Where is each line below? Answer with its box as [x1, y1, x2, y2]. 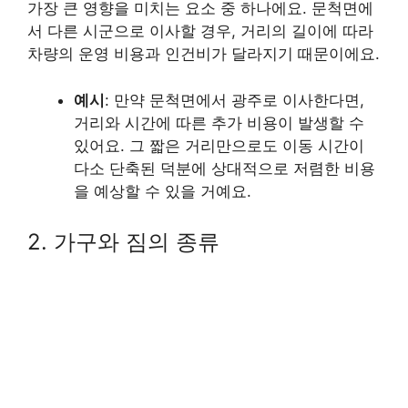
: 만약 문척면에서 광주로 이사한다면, [105, 90, 364, 109]
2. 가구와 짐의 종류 [27, 229, 219, 255]
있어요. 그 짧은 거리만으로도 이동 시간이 [74, 136, 364, 155]
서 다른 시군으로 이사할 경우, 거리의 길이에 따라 [27, 22, 373, 40]
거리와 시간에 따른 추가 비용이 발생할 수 [74, 113, 364, 132]
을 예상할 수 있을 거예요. [74, 181, 251, 200]
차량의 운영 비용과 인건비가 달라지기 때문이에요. [27, 45, 380, 63]
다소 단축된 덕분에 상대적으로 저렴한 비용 [74, 158, 375, 178]
